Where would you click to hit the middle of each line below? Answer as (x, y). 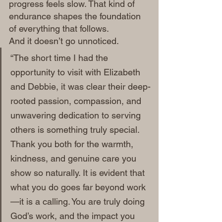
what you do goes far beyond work (78, 187)
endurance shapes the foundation (76, 16)
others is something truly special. (76, 130)
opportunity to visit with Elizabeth (77, 72)
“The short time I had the (60, 58)
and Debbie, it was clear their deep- (81, 86)
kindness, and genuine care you (75, 158)
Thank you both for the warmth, (73, 144)
